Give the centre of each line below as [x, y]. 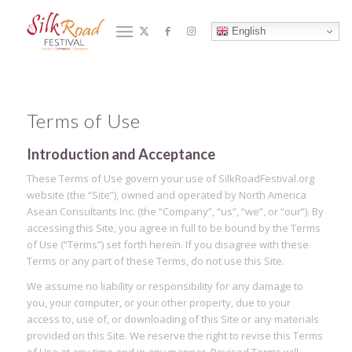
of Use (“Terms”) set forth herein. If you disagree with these [167, 245]
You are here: [56, 37]
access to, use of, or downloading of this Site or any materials [172, 319]
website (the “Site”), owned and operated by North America [166, 195]
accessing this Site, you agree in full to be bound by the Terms [173, 228]
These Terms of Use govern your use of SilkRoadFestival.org [170, 179]
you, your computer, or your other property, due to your [158, 303]
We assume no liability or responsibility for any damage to [165, 286]
